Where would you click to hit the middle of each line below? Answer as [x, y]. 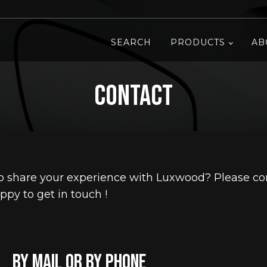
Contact [133, 96]
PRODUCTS [198, 43]
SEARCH [131, 43]
